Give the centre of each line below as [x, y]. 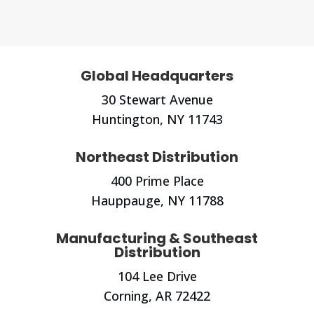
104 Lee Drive [157, 277]
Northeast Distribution [157, 157]
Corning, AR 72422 [157, 296]
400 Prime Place [157, 181]
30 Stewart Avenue [157, 100]
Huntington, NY [139, 120]
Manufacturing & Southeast [157, 239]
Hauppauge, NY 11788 [157, 201]
